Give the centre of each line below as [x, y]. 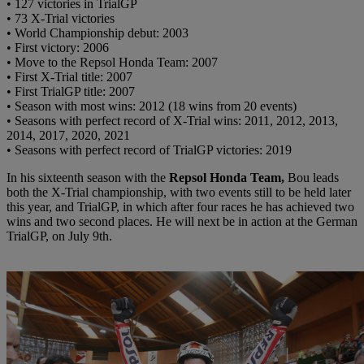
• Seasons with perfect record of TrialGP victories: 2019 [149, 149]
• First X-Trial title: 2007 [69, 76]
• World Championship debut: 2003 [97, 32]
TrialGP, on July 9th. [59, 236]
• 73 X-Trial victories [61, 18]
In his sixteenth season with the [88, 177]
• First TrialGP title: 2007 [71, 91]
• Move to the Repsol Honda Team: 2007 [112, 62]
